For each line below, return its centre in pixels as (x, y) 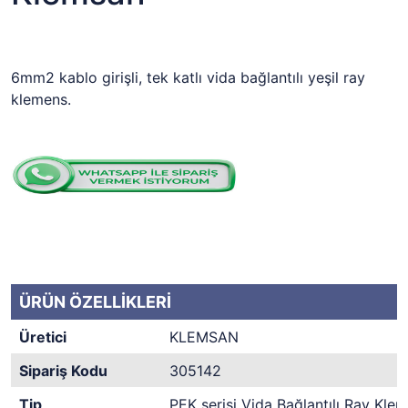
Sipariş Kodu (63, 371)
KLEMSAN (204, 337)
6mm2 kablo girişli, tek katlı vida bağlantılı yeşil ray (188, 77)
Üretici (43, 337)
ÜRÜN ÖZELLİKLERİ (95, 302)
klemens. (41, 99)
